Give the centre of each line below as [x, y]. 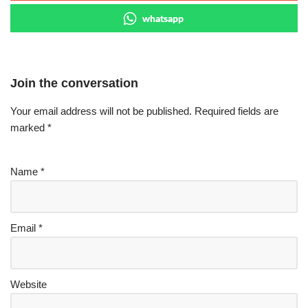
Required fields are [236, 111]
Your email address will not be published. [101, 111]
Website [29, 284]
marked [29, 127]
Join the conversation [74, 83]
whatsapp [163, 18]
